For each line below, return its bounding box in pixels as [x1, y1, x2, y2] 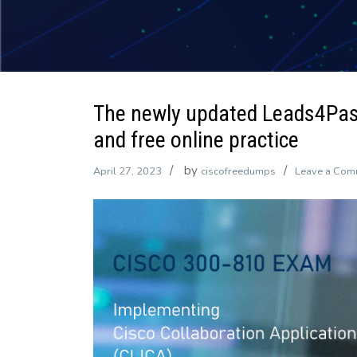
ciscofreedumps [201, 164, 276, 178]
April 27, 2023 [93, 164, 162, 178]
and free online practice [93, 127, 299, 153]
